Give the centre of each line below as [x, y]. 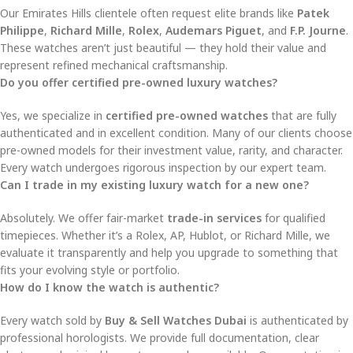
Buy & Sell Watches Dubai [176, 320]
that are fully [302, 115]
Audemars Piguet [214, 30]
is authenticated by [297, 320]
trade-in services [214, 217]
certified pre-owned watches [187, 115]
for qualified [294, 217]
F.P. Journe [318, 30]
